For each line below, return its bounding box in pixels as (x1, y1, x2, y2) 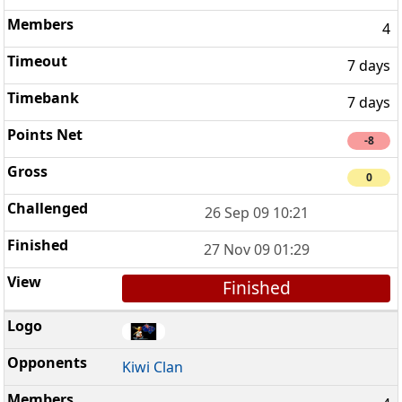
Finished (222, 275, 291, 301)
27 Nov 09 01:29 (203, 240, 310, 260)
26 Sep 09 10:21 (204, 203, 309, 223)
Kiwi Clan (122, 356, 184, 377)
